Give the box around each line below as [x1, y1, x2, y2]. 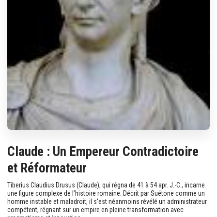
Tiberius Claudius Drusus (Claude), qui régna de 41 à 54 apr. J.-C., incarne [7, 181, 205, 189]
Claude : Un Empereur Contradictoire [7, 143, 199, 159]
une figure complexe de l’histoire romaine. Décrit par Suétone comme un [7, 189, 205, 197]
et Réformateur [7, 160, 87, 176]
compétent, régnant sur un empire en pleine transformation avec [7, 205, 184, 214]
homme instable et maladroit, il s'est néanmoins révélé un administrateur [7, 197, 207, 205]
